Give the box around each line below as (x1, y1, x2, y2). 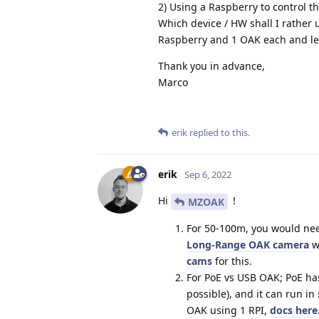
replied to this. (187, 125, 250, 139)
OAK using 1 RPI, (187, 303, 270, 317)
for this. (215, 253, 252, 268)
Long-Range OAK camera (187, 237, 312, 251)
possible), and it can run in (187, 286, 318, 300)
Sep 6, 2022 (184, 167, 231, 181)
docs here (270, 303, 318, 317)
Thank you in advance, (158, 58, 265, 73)
